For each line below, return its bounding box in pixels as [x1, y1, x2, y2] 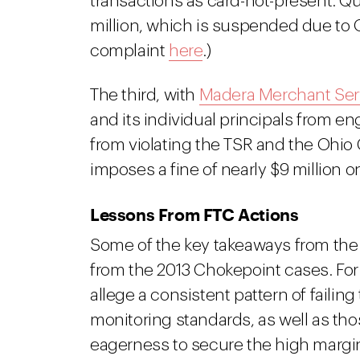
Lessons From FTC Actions [90, 204, 299, 224]
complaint [90, 43, 169, 59]
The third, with [90, 87, 199, 104]
